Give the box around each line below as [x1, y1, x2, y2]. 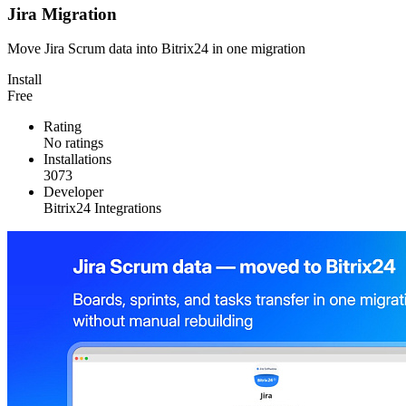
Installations [43, 151, 111, 168]
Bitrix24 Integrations [43, 200, 161, 217]
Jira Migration [7, 4, 117, 24]
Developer [43, 184, 103, 200]
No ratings [43, 135, 103, 151]
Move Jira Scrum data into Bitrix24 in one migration [7, 41, 305, 57]
